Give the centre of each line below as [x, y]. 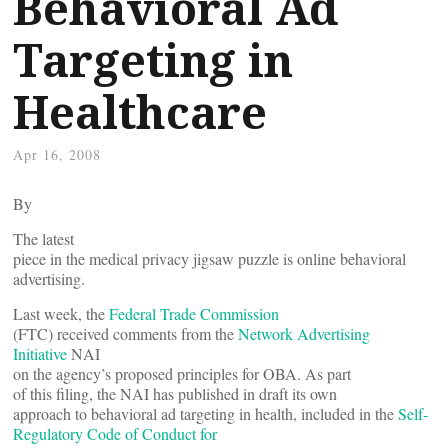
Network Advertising [304, 333]
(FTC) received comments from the [125, 333]
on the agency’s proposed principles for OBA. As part [182, 373]
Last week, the [61, 313]
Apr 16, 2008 [57, 154]
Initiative [40, 353]
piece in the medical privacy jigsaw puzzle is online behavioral [209, 258]
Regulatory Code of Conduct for [115, 433]
